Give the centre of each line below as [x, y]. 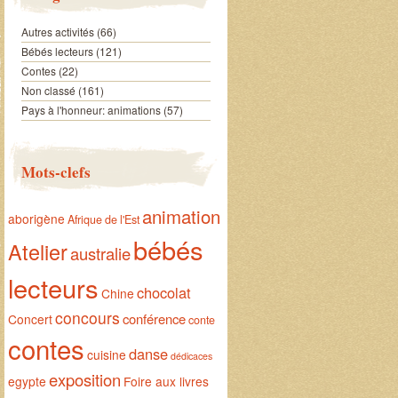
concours [87, 318]
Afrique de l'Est [103, 219]
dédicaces [191, 356]
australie [100, 253]
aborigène [36, 219]
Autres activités [57, 32]
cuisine [106, 354]
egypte [27, 381]
